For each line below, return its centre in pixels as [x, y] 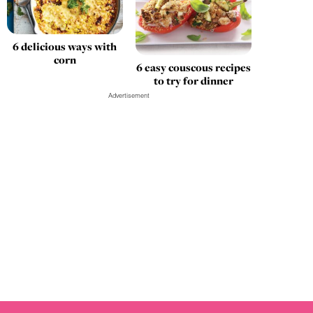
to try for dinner [193, 80]
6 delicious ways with [65, 46]
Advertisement [129, 95]
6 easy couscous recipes [193, 67]
